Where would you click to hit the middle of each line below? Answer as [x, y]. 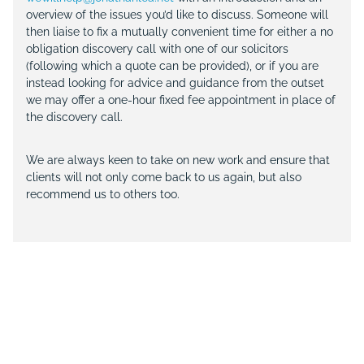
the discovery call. [74, 117]
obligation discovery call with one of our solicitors [157, 49]
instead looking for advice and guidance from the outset [175, 83]
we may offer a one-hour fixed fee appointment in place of [181, 100]
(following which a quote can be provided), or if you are [172, 66]
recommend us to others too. [103, 194]
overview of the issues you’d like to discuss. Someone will [177, 15]
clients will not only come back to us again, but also [164, 177]
